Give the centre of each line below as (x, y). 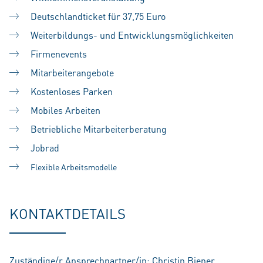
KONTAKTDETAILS (68, 213)
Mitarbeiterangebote (72, 73)
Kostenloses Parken (72, 91)
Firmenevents (59, 54)
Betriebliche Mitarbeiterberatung (99, 129)
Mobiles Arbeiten (65, 110)
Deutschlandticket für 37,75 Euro (98, 16)
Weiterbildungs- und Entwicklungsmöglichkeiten (132, 35)
